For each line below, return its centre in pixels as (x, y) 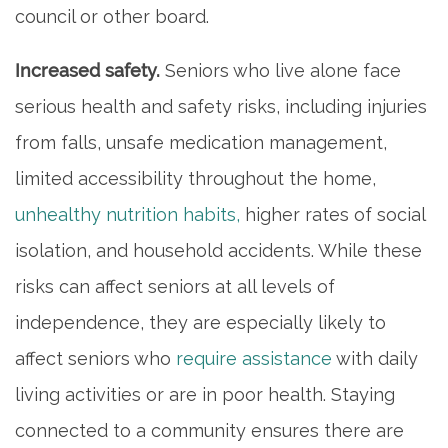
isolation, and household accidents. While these (218, 250)
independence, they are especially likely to (200, 322)
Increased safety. (90, 70)
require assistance (254, 358)
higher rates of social (332, 214)
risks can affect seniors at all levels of (175, 286)
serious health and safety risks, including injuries (221, 106)
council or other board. (112, 16)
